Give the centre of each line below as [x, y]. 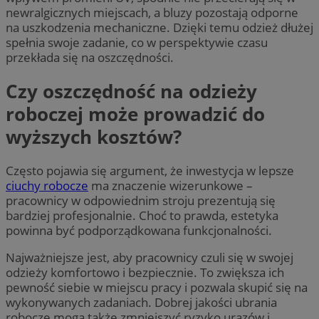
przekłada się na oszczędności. [90, 57]
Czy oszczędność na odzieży [131, 91]
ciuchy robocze [47, 186]
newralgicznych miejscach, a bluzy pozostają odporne [152, 12]
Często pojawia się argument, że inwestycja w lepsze [150, 171]
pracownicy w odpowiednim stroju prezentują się [141, 201]
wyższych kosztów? [94, 136]
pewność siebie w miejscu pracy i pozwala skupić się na [157, 288]
